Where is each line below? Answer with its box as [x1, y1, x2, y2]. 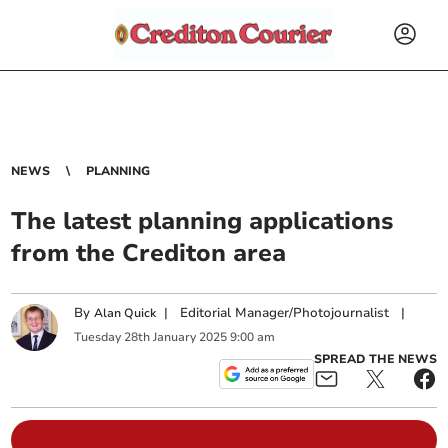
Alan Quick [94, 305, 157, 322]
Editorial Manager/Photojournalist [180, 304, 390, 323]
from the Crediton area [11, 237, 287, 269]
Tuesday [74, 328, 122, 345]
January [153, 328, 197, 345]
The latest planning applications [11, 205, 394, 237]
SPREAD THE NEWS [313, 351, 437, 367]
